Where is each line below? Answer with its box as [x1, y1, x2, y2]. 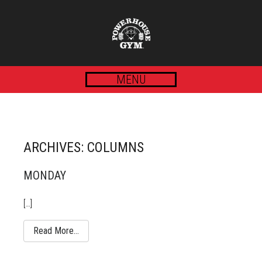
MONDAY [23, 168, 66, 182]
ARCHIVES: [23, 139, 87, 156]
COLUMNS [87, 139, 144, 156]
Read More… [33, 225, 79, 236]
